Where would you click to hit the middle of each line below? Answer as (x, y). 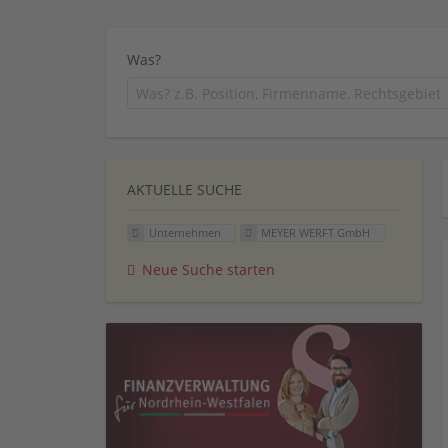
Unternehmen (184, 232)
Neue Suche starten (208, 269)
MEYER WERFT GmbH (316, 232)
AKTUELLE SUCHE (184, 189)
